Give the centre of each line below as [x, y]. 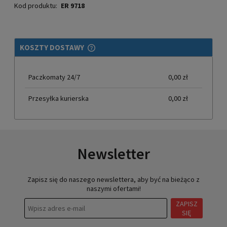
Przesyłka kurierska [59, 98]
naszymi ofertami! [113, 188]
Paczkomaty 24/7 [54, 77]
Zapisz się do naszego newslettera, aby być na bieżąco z [113, 179]
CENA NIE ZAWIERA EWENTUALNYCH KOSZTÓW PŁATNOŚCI [113, 53]
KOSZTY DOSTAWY [53, 47]
